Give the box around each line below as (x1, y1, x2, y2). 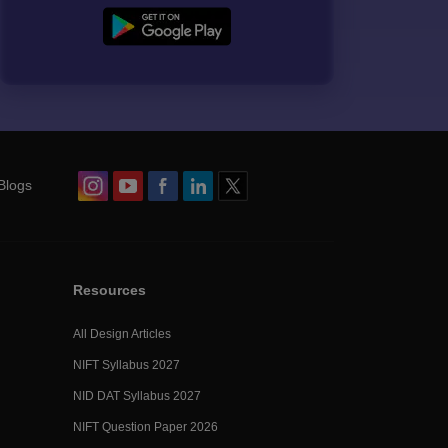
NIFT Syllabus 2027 (73, 358, 180, 372)
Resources (73, 282, 146, 298)
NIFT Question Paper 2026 (73, 420, 218, 434)
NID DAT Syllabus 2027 (73, 389, 201, 403)
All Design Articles (73, 327, 171, 341)
